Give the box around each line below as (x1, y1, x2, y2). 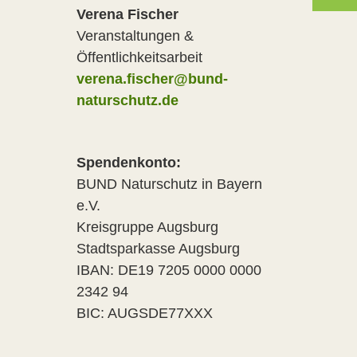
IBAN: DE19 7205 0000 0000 (76, 262, 261, 278)
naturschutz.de (76, 92, 178, 108)
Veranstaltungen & (76, 28, 194, 44)
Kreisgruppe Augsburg (76, 219, 218, 235)
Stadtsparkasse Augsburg (76, 241, 240, 257)
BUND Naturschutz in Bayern (76, 176, 262, 192)
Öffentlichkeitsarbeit (76, 49, 202, 65)
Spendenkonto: (76, 155, 185, 171)
